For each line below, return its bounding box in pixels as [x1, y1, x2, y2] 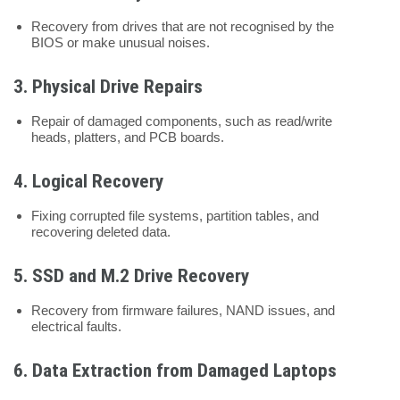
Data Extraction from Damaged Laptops [32, 359, 337, 381]
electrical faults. [31, 318, 121, 334]
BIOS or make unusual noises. [31, 34, 210, 50]
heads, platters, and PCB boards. [31, 129, 224, 145]
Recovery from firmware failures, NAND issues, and [31, 302, 335, 318]
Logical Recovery [32, 170, 163, 192]
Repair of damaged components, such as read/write [31, 112, 332, 129]
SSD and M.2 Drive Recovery [32, 264, 249, 287]
